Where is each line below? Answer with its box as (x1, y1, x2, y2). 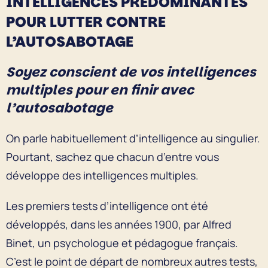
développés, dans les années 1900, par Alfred (6, 217, 232, 232)
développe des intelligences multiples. (6, 167, 199, 182)
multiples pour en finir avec (6, 80, 194, 99)
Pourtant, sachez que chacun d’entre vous (6, 149, 219, 164)
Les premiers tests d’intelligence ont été (6, 198, 208, 213)
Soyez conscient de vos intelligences (6, 62, 256, 81)
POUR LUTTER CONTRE (6, 11, 166, 32)
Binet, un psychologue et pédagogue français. (6, 235, 238, 250)
